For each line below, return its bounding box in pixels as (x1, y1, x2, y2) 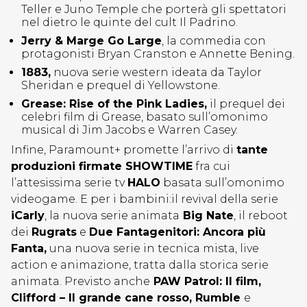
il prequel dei (207, 97, 285, 110)
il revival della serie (171, 193, 278, 206)
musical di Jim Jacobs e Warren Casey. (21, 123, 238, 136)
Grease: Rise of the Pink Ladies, (21, 97, 207, 110)
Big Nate (180, 209, 234, 222)
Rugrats (32, 225, 77, 238)
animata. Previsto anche (11, 275, 150, 288)
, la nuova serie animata (45, 209, 180, 222)
